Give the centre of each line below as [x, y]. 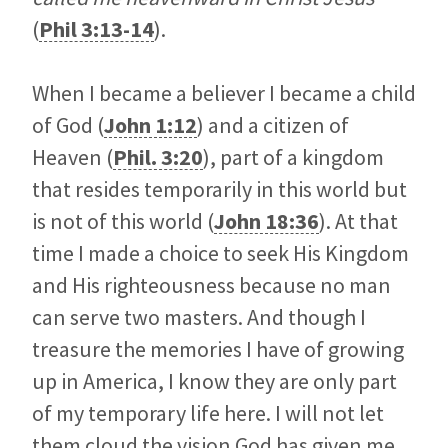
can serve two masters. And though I [199, 317]
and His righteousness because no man [211, 285]
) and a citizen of [273, 125]
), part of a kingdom [293, 157]
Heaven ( [72, 157]
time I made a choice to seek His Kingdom [220, 253]
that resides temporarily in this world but [219, 189]
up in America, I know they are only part [214, 381]
